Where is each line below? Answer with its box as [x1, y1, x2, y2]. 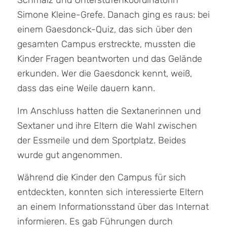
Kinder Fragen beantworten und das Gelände [17, 53, 202, 65]
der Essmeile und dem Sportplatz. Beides [17, 134, 186, 146]
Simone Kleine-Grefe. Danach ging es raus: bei [17, 9, 210, 21]
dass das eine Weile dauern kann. [17, 83, 155, 94]
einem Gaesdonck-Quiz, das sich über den [17, 24, 193, 35]
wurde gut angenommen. [17, 149, 122, 161]
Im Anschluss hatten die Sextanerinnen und [17, 105, 201, 117]
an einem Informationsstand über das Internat [17, 201, 209, 212]
